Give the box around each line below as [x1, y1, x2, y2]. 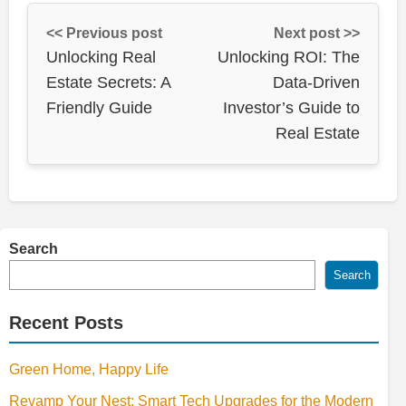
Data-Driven [273, 72, 360, 92]
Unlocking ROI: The [217, 47, 360, 66]
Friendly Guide [46, 98, 152, 117]
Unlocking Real [46, 47, 156, 66]
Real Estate [275, 123, 360, 142]
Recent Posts [9, 312, 123, 333]
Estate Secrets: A [46, 72, 170, 92]
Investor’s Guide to [223, 98, 360, 117]
